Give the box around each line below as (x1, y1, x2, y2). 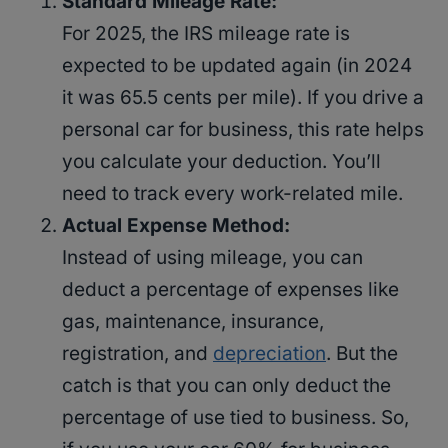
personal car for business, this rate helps (62, 118, 424, 142)
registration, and (62, 342, 213, 366)
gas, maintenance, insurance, (62, 310, 324, 334)
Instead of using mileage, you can (62, 246, 363, 270)
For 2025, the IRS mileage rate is (62, 22, 350, 46)
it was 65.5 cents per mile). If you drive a (62, 86, 424, 110)
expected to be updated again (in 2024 (62, 54, 412, 78)
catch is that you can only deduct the (62, 374, 391, 398)
